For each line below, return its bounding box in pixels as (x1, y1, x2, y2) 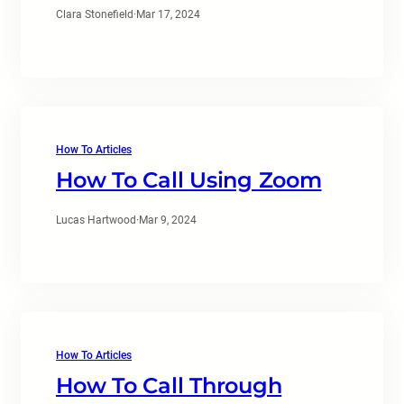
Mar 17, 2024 (136, 8, 200, 21)
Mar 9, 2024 (139, 214, 197, 226)
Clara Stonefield (56, 8, 133, 21)
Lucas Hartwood (56, 214, 136, 226)
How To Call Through (56, 372, 282, 399)
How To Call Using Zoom (56, 167, 322, 193)
